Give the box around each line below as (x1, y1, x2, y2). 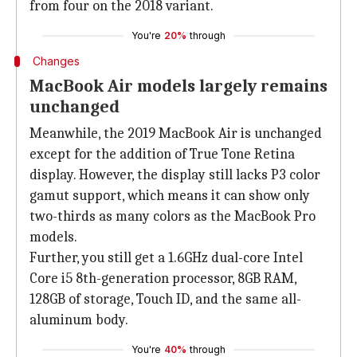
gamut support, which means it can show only (29, 187, 310, 204)
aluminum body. (29, 312, 128, 328)
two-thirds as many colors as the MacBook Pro (29, 208, 316, 225)
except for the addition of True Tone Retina (29, 146, 295, 163)
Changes (32, 54, 80, 68)
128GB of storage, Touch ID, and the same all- (29, 291, 301, 308)
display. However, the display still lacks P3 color (29, 167, 320, 183)
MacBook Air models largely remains (29, 76, 328, 96)
